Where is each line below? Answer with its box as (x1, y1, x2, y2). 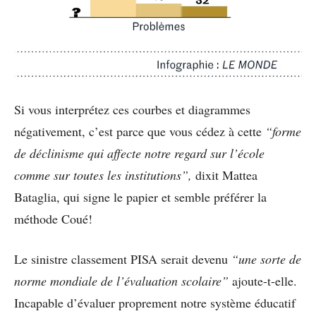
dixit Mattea (192, 166, 257, 184)
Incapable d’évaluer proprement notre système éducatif (14, 294, 296, 312)
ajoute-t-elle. (232, 272, 297, 290)
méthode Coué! (14, 210, 97, 228)
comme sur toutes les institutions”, (14, 166, 192, 184)
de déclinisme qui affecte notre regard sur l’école (14, 145, 265, 162)
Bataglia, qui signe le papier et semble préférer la (14, 188, 267, 206)
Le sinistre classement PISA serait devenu (14, 250, 231, 268)
